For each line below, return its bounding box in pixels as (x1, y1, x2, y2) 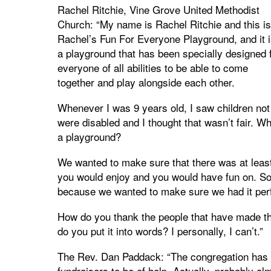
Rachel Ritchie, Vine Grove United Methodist (57, 1, 260, 17)
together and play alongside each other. (57, 74, 235, 90)
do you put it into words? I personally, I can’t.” (57, 223, 263, 238)
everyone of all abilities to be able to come (57, 59, 248, 75)
